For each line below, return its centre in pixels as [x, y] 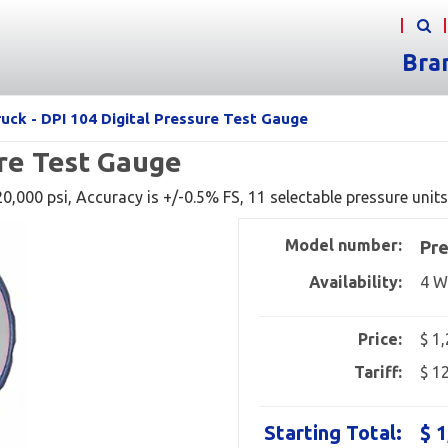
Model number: [344, 245]
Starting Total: [333, 432]
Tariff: [378, 372]
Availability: [356, 282]
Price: [380, 339]
